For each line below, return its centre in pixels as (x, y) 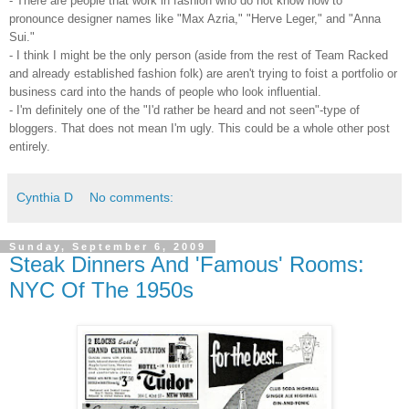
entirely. (30, 147)
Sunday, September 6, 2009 (108, 247)
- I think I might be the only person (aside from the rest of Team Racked (199, 56)
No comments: (132, 198)
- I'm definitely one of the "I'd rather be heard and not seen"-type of (184, 110)
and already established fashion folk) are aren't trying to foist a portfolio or (203, 74)
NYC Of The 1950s (101, 290)
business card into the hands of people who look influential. (165, 92)
